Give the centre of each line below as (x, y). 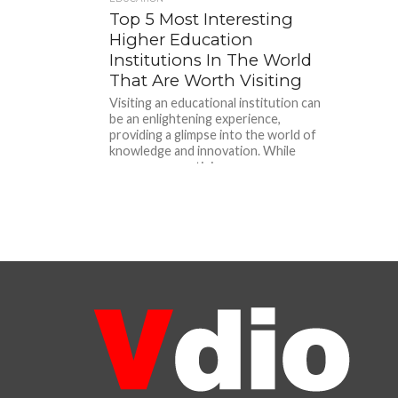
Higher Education (182, 40)
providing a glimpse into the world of (213, 135)
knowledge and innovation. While (203, 151)
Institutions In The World (211, 60)
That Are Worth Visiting (206, 80)
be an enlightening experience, (195, 119)
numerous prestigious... (176, 167)
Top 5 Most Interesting (202, 19)
